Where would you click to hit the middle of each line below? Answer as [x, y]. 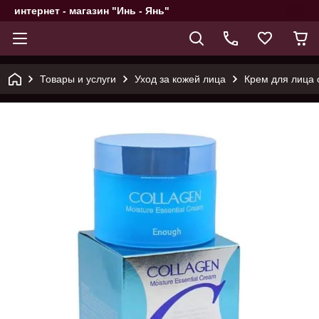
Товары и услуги [78, 79]
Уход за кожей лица [180, 79]
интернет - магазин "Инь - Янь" [92, 11]
